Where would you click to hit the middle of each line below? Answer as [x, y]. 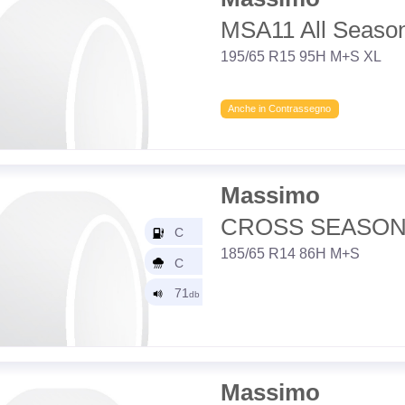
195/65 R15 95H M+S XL [301, 56]
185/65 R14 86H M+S [290, 253]
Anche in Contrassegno [280, 108]
